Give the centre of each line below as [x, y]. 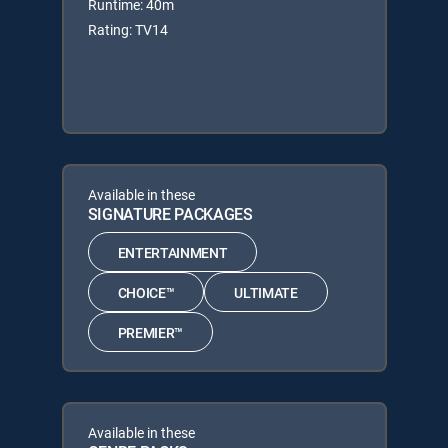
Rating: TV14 [127, 29]
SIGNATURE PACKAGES [170, 214]
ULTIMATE [266, 292]
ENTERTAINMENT [172, 252]
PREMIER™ [150, 332]
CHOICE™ [146, 292]
